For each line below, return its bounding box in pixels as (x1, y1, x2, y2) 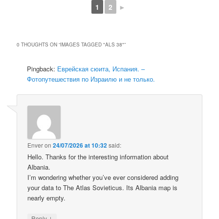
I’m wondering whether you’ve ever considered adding (27, 172, 179, 182)
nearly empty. (27, 193, 66, 202)
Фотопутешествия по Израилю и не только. (27, 74, 155, 84)
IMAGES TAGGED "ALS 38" (60, 41, 125, 48)
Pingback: (27, 64, 58, 74)
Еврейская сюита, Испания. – (57, 64, 145, 74)
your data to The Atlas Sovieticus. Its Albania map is (27, 182, 178, 192)
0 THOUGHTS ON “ (17, 41, 61, 48)
